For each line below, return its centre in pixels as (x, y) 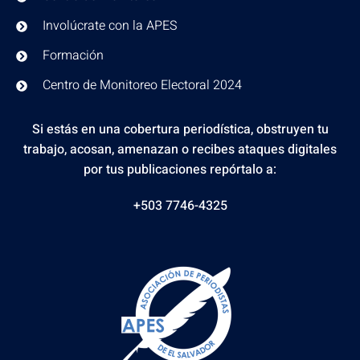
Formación (73, 55)
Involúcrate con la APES (109, 26)
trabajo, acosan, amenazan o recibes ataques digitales (180, 149)
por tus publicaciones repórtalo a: (180, 170)
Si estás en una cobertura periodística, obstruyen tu (180, 129)
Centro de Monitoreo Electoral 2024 (142, 85)
